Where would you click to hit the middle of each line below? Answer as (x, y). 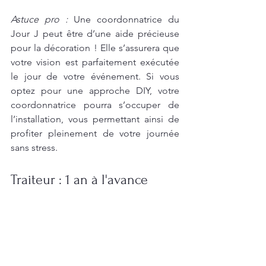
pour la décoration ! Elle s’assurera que (95, 47)
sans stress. (34, 147)
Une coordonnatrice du (126, 19)
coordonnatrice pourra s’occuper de (95, 104)
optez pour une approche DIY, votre (95, 90)
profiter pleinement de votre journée (95, 133)
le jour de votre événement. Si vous (95, 76)
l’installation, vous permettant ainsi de (95, 119)
